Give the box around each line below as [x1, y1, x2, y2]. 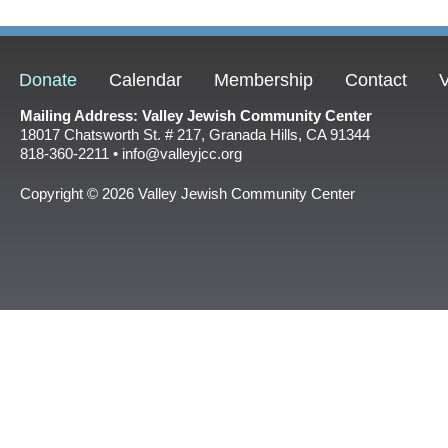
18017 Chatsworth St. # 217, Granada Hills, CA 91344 [20, 126, 370, 143]
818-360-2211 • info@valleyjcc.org [20, 145, 242, 162]
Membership [214, 70, 313, 90]
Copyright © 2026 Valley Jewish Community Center [20, 185, 355, 202]
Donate [19, 70, 77, 90]
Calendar [109, 70, 182, 90]
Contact [345, 70, 407, 90]
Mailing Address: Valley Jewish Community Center [20, 107, 372, 124]
